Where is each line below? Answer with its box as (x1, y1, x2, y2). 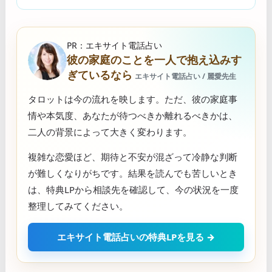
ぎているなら (67, 67, 132, 83)
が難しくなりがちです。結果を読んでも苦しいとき (28, 167, 237, 180)
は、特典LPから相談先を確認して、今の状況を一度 (28, 183, 239, 196)
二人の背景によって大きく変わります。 (28, 126, 192, 138)
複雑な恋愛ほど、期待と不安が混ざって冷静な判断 (28, 151, 237, 163)
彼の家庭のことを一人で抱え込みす (67, 52, 242, 67)
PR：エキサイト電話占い (67, 39, 162, 52)
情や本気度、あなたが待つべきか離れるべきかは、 (28, 109, 237, 122)
